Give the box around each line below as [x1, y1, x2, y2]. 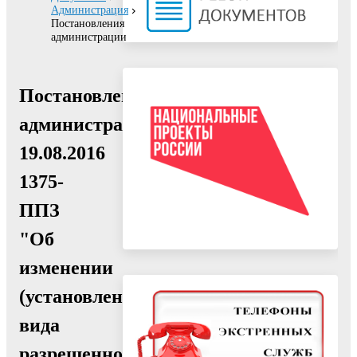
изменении [19, 257, 113, 278]
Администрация [51, 3, 128, 17]
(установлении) [19, 285, 151, 307]
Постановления [51, 17, 124, 30]
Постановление [19, 84, 152, 106]
